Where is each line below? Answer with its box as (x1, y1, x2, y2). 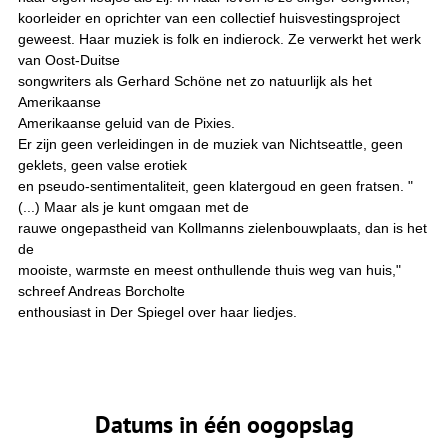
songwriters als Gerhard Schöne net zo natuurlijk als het (18, 72, 372, 89)
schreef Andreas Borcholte (18, 282, 189, 299)
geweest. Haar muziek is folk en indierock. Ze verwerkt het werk (18, 30, 421, 47)
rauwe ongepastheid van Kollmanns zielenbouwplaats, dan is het (18, 219, 427, 236)
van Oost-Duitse (18, 51, 124, 68)
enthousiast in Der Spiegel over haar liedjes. (18, 303, 297, 320)
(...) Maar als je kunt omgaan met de (18, 198, 253, 215)
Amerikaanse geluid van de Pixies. (18, 114, 239, 131)
